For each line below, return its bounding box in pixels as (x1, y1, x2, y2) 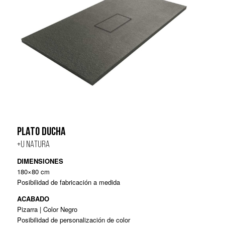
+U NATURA (17, 140, 50, 150)
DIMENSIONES (17, 156, 63, 166)
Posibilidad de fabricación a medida (17, 177, 120, 187)
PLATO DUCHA (17, 127, 65, 139)
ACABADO (17, 193, 49, 203)
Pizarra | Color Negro (17, 204, 77, 214)
